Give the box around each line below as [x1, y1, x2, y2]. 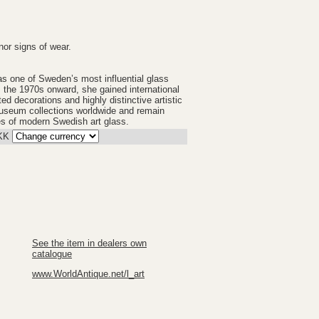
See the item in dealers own [32, 238, 147, 249]
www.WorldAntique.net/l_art [32, 268, 145, 279]
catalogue [32, 249, 72, 259]
